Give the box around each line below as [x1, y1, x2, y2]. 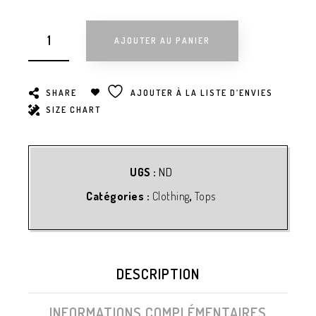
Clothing [152, 189, 190, 203]
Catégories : [86, 189, 152, 203]
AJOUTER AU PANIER [114, 35, 210, 46]
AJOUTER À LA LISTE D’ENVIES [130, 87, 273, 98]
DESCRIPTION [116, 265, 200, 283]
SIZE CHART [46, 104, 101, 115]
